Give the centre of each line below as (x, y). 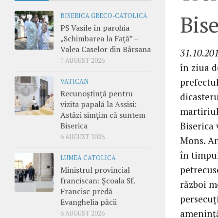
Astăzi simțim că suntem (103, 115)
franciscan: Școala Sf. (98, 180)
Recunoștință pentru (97, 93)
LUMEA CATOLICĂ (88, 158)
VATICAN (74, 81)
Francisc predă (86, 191)
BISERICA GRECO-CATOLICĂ (104, 16)
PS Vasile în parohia (95, 27)
